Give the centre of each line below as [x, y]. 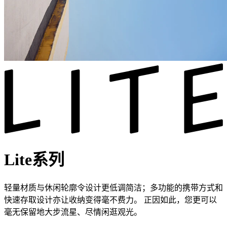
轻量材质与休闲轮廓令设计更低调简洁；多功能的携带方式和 [113, 187]
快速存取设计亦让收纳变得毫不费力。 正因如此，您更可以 [110, 200]
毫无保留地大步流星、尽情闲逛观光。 [73, 212]
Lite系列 [34, 160]
